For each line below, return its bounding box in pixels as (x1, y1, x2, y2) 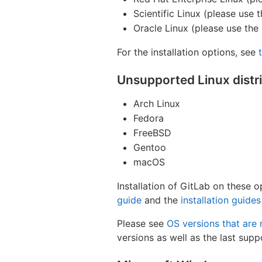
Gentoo (133, 141, 166, 153)
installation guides (181, 194, 261, 206)
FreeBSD (133, 126, 171, 139)
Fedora (133, 112, 164, 124)
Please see (117, 217, 167, 229)
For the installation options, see (117, 46, 258, 58)
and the (142, 194, 181, 206)
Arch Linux (133, 97, 180, 109)
